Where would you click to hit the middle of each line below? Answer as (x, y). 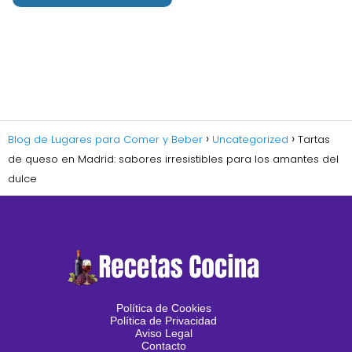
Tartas (314, 140)
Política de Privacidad (163, 321)
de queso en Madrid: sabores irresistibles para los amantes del (173, 159)
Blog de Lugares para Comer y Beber (105, 140)
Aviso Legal (163, 334)
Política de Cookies (163, 308)
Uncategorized (250, 140)
